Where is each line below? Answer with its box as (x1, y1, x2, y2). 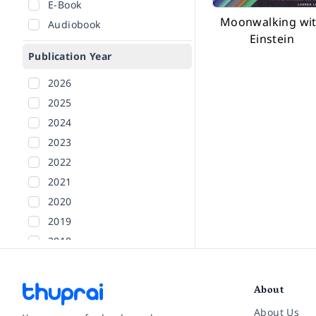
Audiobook (48, 18, 101, 31)
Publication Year (28, 49, 112, 63)
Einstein (249, 31, 295, 47)
